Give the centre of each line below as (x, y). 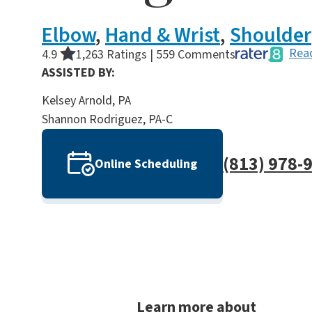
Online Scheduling (146, 164)
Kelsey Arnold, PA (86, 101)
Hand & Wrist (163, 36)
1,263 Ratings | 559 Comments (156, 55)
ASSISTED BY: (78, 73)
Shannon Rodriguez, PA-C (107, 120)
